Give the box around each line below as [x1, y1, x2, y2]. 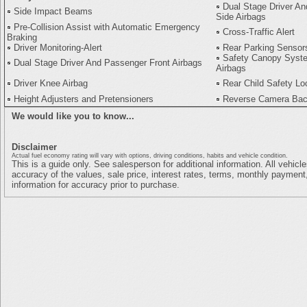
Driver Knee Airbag [14, 78, 88, 88]
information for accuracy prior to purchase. [12, 180, 180, 190]
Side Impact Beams [14, 6, 93, 16]
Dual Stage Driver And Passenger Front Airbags [14, 58, 202, 68]
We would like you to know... [12, 111, 134, 121]
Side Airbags [216, 12, 266, 22]
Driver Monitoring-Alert [14, 42, 102, 53]
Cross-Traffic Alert [223, 27, 295, 37]
